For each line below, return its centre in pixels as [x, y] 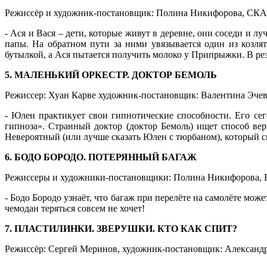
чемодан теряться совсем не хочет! [75, 208]
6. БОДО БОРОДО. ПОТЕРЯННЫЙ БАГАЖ [101, 157]
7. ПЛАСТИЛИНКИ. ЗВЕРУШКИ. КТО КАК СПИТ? [121, 228]
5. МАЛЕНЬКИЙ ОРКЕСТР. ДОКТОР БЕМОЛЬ [111, 74]
